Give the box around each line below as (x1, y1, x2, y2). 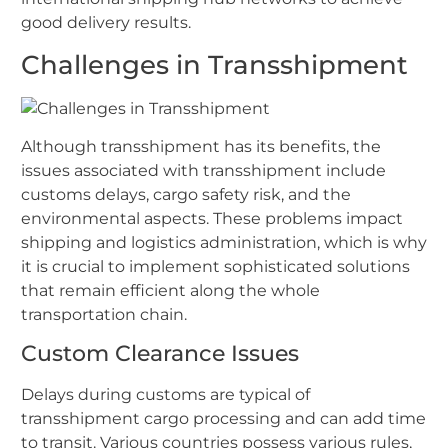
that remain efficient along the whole (21, 280, 320, 300)
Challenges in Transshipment (21, 48, 408, 81)
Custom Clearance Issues (21, 340, 299, 368)
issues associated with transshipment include (21, 160, 386, 180)
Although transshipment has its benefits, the (21, 136, 381, 156)
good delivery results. (21, 13, 191, 33)
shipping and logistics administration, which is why (21, 232, 427, 252)
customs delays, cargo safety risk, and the (21, 184, 351, 204)
